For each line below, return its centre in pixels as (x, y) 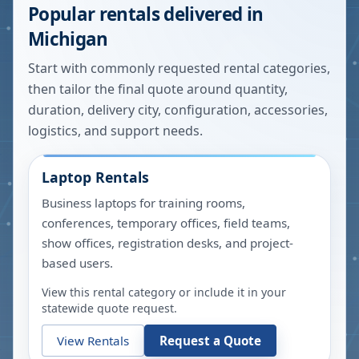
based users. (77, 263)
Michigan (68, 39)
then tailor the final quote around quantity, (158, 89)
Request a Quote (210, 340)
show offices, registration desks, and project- (167, 243)
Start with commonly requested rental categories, (179, 68)
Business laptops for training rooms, (143, 203)
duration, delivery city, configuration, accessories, (178, 110)
